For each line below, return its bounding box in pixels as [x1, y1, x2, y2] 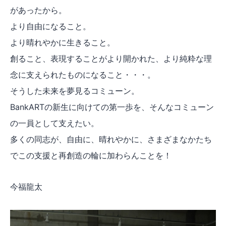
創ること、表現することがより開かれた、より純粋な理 [10, 53, 212, 64]
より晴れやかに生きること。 [10, 37, 115, 48]
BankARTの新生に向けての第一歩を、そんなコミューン [10, 102, 214, 112]
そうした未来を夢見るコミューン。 [10, 86, 139, 96]
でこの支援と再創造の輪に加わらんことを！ [10, 150, 172, 161]
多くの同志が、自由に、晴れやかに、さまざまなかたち [10, 134, 212, 145]
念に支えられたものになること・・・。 [10, 70, 155, 80]
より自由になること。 [10, 21, 91, 32]
